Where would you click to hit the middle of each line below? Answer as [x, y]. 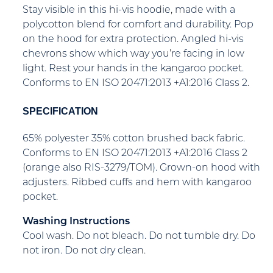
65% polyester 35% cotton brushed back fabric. [134, 139]
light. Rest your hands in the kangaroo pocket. [133, 69]
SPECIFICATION [60, 111]
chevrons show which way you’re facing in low [133, 55]
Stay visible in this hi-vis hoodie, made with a [129, 11]
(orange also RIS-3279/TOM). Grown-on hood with [141, 168]
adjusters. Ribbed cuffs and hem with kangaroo [137, 183]
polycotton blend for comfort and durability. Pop [138, 25]
